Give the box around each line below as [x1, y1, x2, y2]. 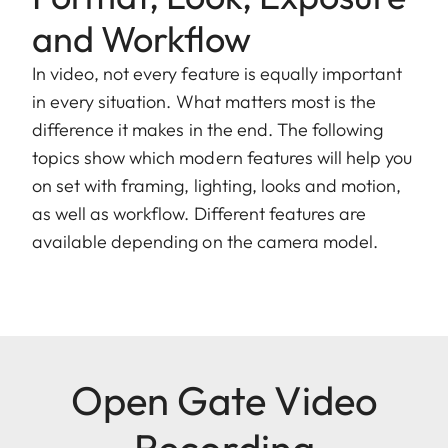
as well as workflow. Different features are [32, 202, 367, 226]
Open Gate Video [70, 375, 378, 426]
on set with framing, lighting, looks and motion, [32, 174, 402, 198]
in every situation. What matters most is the [32, 90, 377, 114]
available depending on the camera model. [32, 230, 378, 254]
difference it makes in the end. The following [32, 118, 384, 142]
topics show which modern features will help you [32, 146, 413, 170]
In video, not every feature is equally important [32, 62, 403, 86]
